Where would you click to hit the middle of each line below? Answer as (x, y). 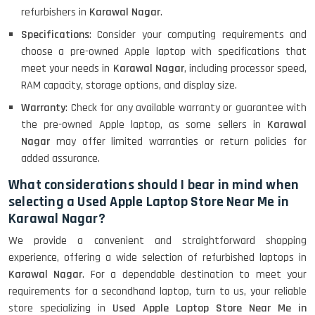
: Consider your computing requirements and (198, 35)
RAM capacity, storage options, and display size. (129, 85)
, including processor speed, (245, 69)
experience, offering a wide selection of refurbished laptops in (157, 258)
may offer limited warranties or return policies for (181, 142)
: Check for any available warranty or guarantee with (186, 108)
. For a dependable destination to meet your (194, 275)
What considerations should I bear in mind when (154, 185)
